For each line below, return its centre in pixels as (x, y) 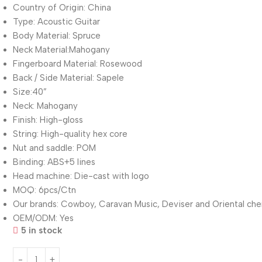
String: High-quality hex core (70, 134)
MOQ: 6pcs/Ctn (45, 190)
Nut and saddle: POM (55, 148)
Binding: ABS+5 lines (54, 162)
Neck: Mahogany (46, 106)
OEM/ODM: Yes (44, 218)
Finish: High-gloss (48, 120)
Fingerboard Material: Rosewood (78, 63)
